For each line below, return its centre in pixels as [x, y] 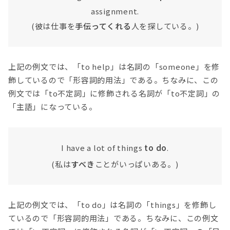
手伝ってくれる [103, 26]
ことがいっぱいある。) [137, 164]
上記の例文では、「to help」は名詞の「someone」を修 [114, 67]
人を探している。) [165, 26]
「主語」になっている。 [53, 107]
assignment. [115, 11]
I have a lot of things [103, 147]
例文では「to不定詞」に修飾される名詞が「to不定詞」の [114, 93]
